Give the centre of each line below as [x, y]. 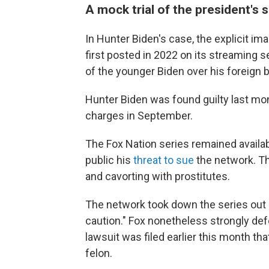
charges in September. [139, 116]
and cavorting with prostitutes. [158, 176]
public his [109, 160]
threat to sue [164, 160]
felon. [99, 253]
